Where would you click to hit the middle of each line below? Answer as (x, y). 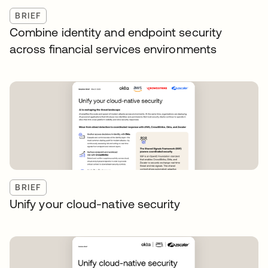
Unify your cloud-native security (95, 204)
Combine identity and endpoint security (116, 32)
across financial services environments (113, 49)
